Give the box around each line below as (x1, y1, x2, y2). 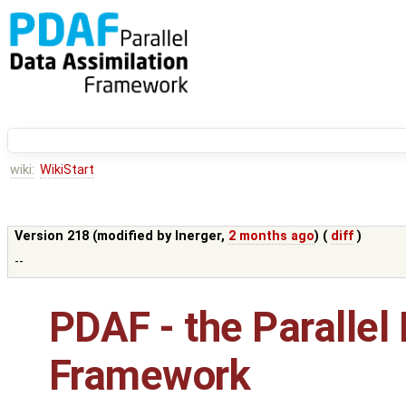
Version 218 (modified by (14, 228, 176, 245)
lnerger (175, 228, 222, 245)
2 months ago (228, 228, 315, 245)
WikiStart (39, 162, 94, 179)
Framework (49, 352, 251, 401)
